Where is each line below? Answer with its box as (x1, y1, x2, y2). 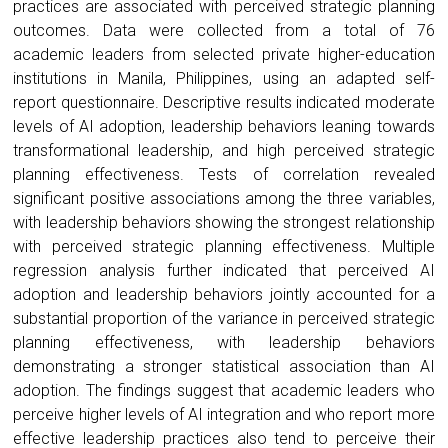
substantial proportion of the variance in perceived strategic (13, 308, 435, 328)
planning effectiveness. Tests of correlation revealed (13, 164, 435, 184)
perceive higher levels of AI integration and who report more (13, 404, 435, 424)
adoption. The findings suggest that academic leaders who (13, 380, 435, 400)
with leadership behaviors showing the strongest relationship (13, 212, 435, 232)
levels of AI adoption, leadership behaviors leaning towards (13, 116, 435, 136)
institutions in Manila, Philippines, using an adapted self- (13, 68, 435, 88)
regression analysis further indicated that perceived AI (13, 260, 435, 280)
